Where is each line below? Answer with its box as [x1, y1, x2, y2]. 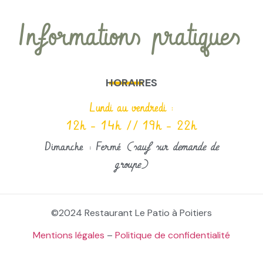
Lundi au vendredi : [89, 100, 174, 117]
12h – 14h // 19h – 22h [66, 118, 197, 135]
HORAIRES [105, 75, 157, 90]
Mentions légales [33, 229, 104, 242]
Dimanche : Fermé [44, 139, 121, 155]
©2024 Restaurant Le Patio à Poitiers [51, 207, 212, 220]
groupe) [114, 156, 149, 173]
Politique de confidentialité [115, 229, 230, 242]
